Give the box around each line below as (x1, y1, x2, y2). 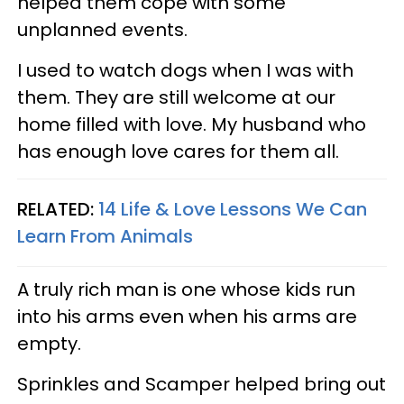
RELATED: (17, 196, 98, 222)
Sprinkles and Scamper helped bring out (17, 371, 386, 397)
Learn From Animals (17, 223, 193, 249)
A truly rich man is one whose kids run (17, 276, 355, 302)
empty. (17, 330, 81, 356)
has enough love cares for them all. (17, 138, 339, 164)
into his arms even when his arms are (17, 303, 357, 329)
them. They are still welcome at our (17, 84, 335, 110)
